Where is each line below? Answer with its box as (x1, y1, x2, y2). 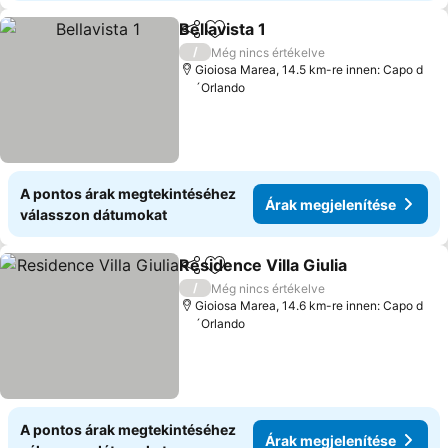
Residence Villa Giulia (179, 255, 348, 275)
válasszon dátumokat (20, 206, 167, 223)
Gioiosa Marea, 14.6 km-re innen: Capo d (195, 298, 424, 313)
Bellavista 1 (179, 19, 267, 39)
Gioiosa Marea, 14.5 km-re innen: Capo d (195, 62, 424, 77)
